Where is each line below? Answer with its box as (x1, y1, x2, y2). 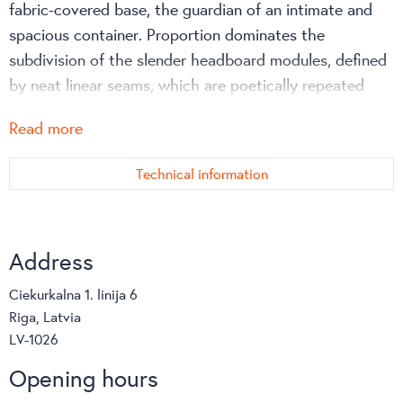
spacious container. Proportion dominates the (9, 22, 325, 45)
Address (9, 245, 94, 276)
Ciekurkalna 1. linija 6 (9, 283, 138, 303)
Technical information (135, 163, 268, 183)
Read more (9, 116, 83, 139)
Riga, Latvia (9, 306, 81, 326)
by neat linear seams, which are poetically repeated (9, 73, 364, 95)
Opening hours (9, 362, 158, 393)
